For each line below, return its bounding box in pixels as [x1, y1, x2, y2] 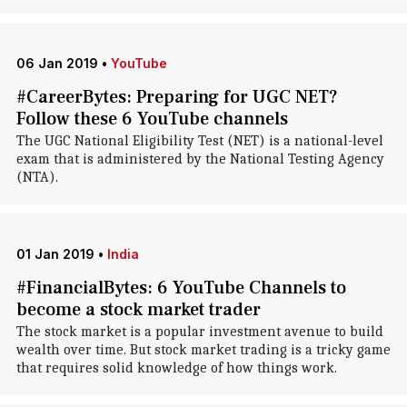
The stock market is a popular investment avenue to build [15, 323, 383, 340]
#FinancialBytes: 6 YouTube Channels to [15, 276, 346, 300]
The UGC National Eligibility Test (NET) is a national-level [15, 133, 383, 149]
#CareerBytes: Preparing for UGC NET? [15, 85, 338, 109]
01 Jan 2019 [15, 246, 94, 262]
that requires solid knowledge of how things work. [15, 360, 337, 376]
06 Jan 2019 [15, 55, 98, 71]
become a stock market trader [15, 298, 261, 322]
